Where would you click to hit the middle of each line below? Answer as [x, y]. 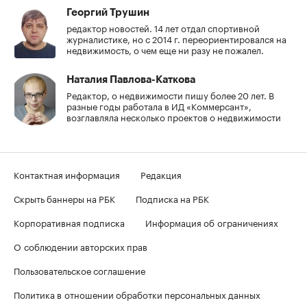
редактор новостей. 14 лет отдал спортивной [163, 28]
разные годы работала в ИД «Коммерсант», [159, 106]
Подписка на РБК [172, 198]
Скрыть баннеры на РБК [64, 198]
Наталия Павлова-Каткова [131, 80]
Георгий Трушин [108, 13]
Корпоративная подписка [69, 222]
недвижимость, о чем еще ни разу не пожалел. [165, 50]
